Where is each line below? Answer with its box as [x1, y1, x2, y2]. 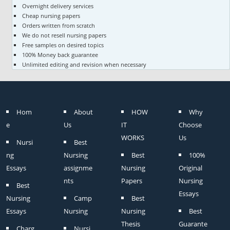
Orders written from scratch [22, 21, 95, 29]
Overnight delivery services [22, 2, 93, 10]
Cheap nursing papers [22, 11, 80, 20]
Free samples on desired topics [22, 41, 104, 49]
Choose [179, 120, 202, 129]
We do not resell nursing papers [22, 31, 106, 39]
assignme [64, 163, 93, 172]
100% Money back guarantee [22, 50, 98, 59]
